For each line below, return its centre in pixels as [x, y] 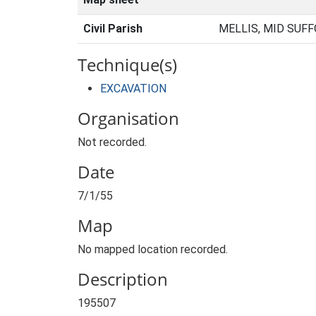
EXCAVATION [133, 89]
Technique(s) [127, 65]
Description [123, 279]
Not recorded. [112, 142]
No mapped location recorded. [153, 249]
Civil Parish [113, 29]
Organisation [128, 118]
